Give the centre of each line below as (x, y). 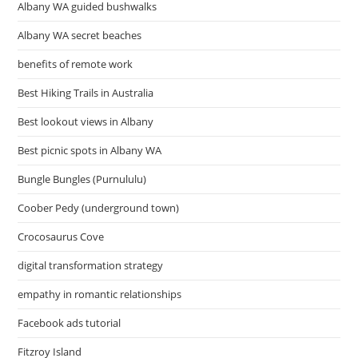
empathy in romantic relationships (100, 294)
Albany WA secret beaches (80, 36)
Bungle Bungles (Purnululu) (82, 179)
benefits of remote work (76, 64)
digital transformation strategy (91, 266)
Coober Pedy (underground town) (99, 208)
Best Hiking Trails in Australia (86, 93)
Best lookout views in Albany (86, 122)
